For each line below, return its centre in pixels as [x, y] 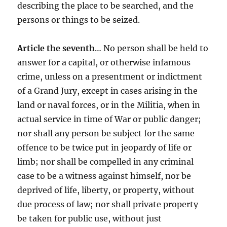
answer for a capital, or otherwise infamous [104, 62]
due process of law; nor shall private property [108, 204]
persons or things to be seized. [79, 20]
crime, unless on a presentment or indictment [110, 76]
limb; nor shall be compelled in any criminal [106, 161]
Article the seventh [56, 48]
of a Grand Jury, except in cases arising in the [108, 90]
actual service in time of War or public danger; [109, 119]
